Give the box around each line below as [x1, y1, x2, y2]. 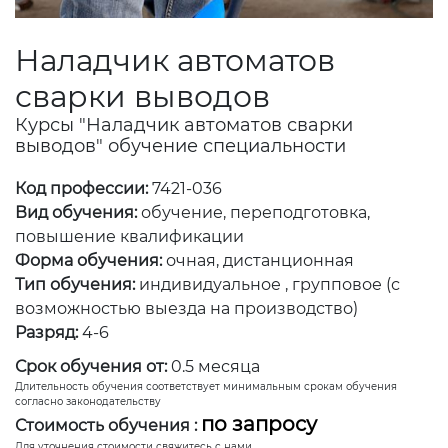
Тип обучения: [15, 274, 135, 294]
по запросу [201, 411, 317, 436]
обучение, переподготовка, [141, 202, 370, 222]
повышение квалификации [15, 226, 244, 246]
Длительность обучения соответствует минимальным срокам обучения [15, 379, 397, 393]
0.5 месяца [171, 356, 260, 376]
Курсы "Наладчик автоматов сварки [15, 113, 353, 136]
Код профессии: [15, 178, 152, 198]
